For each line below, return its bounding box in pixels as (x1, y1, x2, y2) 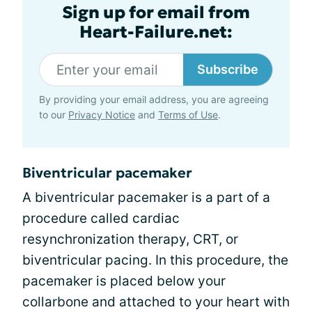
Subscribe (197, 62, 258, 77)
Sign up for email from (62, 2, 250, 23)
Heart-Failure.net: (79, 22, 233, 42)
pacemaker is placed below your (22, 273, 226, 289)
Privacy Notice (68, 109, 135, 120)
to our (39, 109, 68, 120)
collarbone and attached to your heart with (22, 294, 290, 310)
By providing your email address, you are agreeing (39, 93, 269, 105)
